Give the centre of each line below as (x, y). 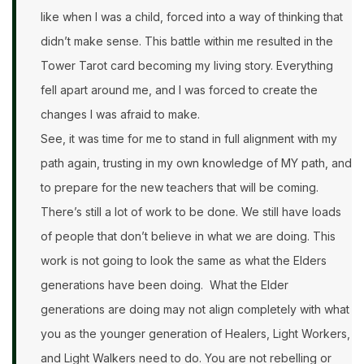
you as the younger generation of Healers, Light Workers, (195, 334)
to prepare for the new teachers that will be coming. (183, 188)
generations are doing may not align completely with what (195, 310)
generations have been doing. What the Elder (165, 285)
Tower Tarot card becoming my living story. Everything (187, 66)
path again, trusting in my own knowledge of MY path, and (196, 163)
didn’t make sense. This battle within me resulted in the (187, 41)
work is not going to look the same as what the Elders (184, 261)
